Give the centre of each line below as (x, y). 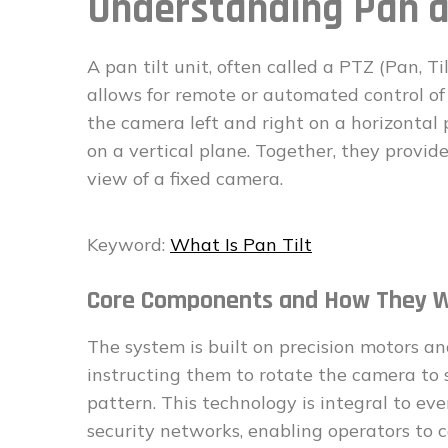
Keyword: (128, 244)
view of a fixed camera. (185, 178)
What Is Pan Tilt (241, 244)
